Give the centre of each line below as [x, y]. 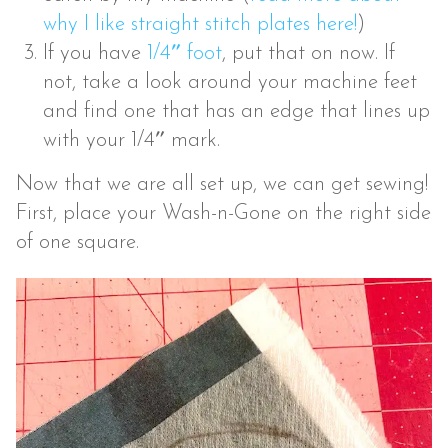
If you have [95, 54]
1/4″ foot [185, 54]
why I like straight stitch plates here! [200, 25]
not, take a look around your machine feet [230, 83]
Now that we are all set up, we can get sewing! [222, 185]
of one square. [78, 243]
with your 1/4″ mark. [132, 141]
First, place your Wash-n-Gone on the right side [224, 214]
